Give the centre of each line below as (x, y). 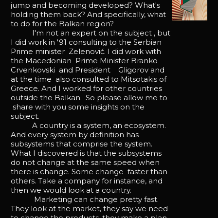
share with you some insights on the (78, 107)
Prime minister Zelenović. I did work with (86, 51)
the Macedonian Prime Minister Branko (84, 60)
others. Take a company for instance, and (87, 181)
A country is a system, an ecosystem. (89, 125)
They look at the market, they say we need (90, 208)
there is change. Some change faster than (89, 171)
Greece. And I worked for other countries (87, 88)
